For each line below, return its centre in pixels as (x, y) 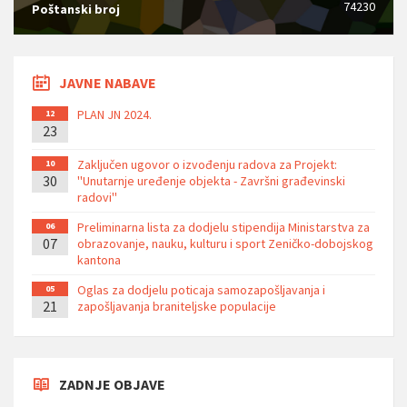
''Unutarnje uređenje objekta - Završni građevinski (211, 180)
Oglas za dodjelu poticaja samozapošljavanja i (201, 289)
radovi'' (97, 197)
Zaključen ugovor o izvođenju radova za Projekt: (207, 164)
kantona (99, 259)
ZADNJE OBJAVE (112, 384)
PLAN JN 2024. (114, 114)
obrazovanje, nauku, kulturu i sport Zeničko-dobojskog (225, 243)
